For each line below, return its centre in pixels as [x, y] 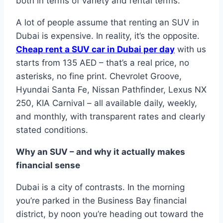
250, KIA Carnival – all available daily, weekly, [107, 103]
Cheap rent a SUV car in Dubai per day [95, 50]
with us [190, 50]
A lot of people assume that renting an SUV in [108, 23]
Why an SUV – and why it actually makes [101, 152]
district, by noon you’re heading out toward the [110, 214]
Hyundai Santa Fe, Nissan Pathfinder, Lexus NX [111, 90]
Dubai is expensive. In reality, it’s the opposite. [108, 36]
